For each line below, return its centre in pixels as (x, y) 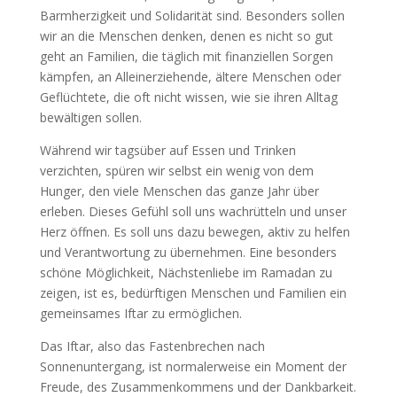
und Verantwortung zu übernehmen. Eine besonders (188, 252)
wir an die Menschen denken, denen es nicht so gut (186, 35)
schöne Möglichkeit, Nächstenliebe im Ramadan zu (186, 272)
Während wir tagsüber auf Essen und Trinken (167, 150)
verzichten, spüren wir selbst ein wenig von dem (176, 170)
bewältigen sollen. (90, 117)
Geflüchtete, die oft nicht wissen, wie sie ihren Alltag (188, 97)
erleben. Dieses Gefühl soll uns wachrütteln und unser (193, 211)
